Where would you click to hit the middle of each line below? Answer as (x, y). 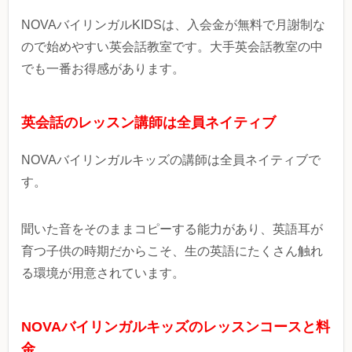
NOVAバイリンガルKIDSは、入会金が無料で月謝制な (173, 25)
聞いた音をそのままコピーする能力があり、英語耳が (172, 229)
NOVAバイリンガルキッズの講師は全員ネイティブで (171, 160)
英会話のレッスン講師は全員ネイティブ (148, 123)
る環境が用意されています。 (103, 273)
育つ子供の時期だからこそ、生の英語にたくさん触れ (172, 251)
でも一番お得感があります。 (103, 69)
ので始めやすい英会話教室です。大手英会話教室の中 (172, 47)
